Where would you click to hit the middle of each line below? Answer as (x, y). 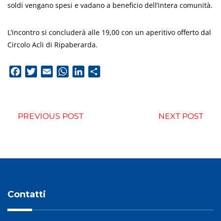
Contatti (27, 194)
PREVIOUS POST (51, 116)
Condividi (117, 72)
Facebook (39, 72)
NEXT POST (181, 116)
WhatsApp (88, 72)
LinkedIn (100, 72)
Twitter (50, 72)
